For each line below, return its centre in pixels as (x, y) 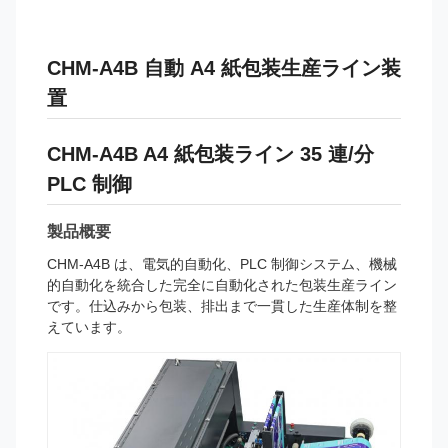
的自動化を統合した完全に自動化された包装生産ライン (222, 285)
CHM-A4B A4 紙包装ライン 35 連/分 (210, 154)
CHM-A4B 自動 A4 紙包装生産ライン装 (224, 68)
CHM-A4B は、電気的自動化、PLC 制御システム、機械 (222, 264)
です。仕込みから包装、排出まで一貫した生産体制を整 (222, 306)
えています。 (89, 327)
